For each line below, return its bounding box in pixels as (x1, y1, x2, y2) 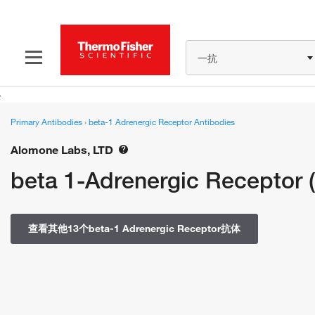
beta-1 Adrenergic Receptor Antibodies (89, 116, 235, 127)
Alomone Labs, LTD (11, 143, 113, 157)
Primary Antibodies (11, 116, 84, 127)
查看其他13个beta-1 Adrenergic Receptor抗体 (28, 222, 240, 235)
